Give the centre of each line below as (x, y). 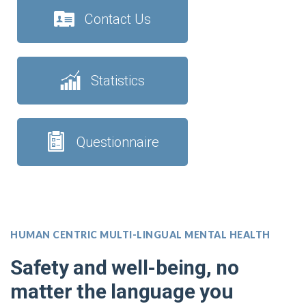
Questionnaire (118, 142)
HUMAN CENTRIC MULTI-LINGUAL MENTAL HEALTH (140, 235)
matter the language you (122, 291)
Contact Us (118, 19)
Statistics (118, 81)
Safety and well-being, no (125, 267)
